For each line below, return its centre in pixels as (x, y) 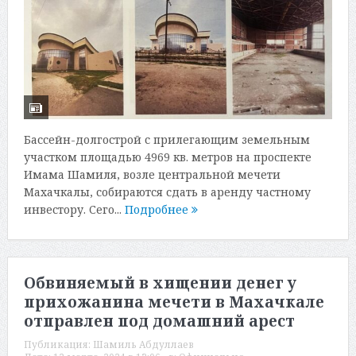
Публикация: (58, 345)
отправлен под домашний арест (159, 321)
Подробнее (158, 209)
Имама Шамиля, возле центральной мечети (152, 174)
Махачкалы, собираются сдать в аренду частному (167, 192)
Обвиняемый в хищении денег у (160, 283)
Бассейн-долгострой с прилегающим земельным (166, 139)
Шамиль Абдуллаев (143, 345)
